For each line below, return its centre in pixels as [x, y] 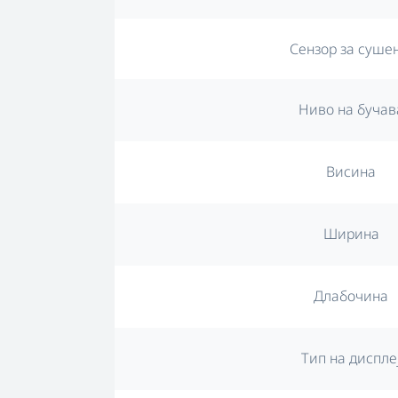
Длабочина [351, 296]
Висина [351, 171]
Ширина [351, 234]
